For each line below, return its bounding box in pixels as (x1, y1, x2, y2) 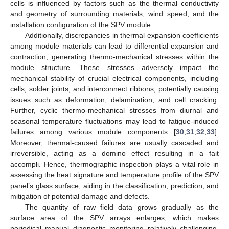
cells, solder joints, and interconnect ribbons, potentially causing (10, 85, 219, 94)
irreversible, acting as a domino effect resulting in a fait (10, 149, 219, 158)
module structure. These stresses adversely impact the (10, 63, 219, 72)
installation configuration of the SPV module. (10, 20, 153, 29)
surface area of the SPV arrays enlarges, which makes (10, 214, 219, 222)
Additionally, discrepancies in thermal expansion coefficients (25, 31, 219, 40)
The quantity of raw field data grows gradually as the (25, 203, 219, 212)
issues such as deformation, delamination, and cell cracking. (10, 96, 219, 104)
